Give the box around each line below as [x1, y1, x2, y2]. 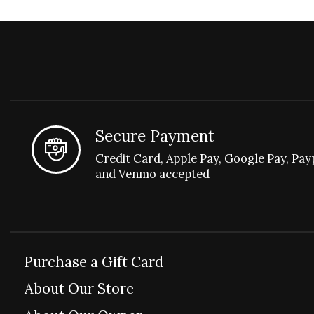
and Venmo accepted [95, 165, 210, 182]
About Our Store [25, 280, 134, 299]
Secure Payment [95, 125, 215, 146]
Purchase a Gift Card [25, 252, 163, 271]
